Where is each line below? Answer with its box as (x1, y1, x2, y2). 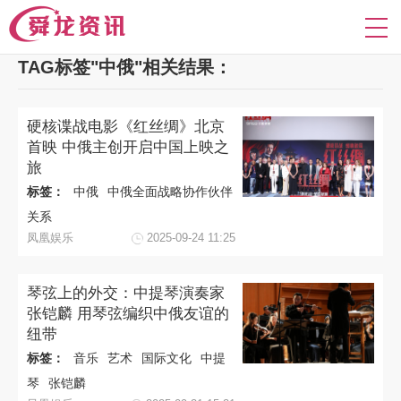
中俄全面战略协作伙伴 (107, 184, 233, 199)
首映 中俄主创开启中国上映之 (27, 139, 229, 156)
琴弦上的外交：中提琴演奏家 (27, 285, 225, 302)
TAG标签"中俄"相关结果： (18, 57, 232, 77)
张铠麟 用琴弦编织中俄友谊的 (27, 305, 229, 322)
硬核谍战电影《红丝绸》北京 (27, 118, 225, 135)
